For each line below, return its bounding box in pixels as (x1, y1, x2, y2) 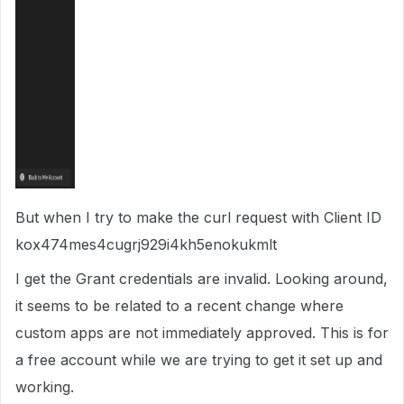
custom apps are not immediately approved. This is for (15, 323, 389, 342)
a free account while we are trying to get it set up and (15, 350, 382, 369)
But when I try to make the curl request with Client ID (15, 207, 381, 226)
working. (15, 377, 74, 396)
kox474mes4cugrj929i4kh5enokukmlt (15, 234, 277, 253)
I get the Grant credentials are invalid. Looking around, (15, 269, 388, 288)
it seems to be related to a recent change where (15, 296, 344, 315)
